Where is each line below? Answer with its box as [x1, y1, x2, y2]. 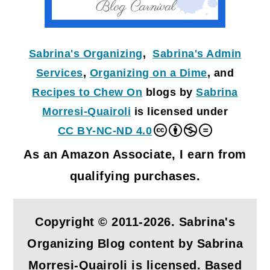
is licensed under [131, 105, 228, 118]
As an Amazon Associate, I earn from [24, 148, 246, 162]
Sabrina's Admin [152, 48, 242, 60]
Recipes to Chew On [32, 86, 143, 99]
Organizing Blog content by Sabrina [27, 237, 243, 251]
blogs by [142, 86, 196, 99]
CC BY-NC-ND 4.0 [57, 125, 152, 137]
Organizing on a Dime [89, 67, 207, 80]
